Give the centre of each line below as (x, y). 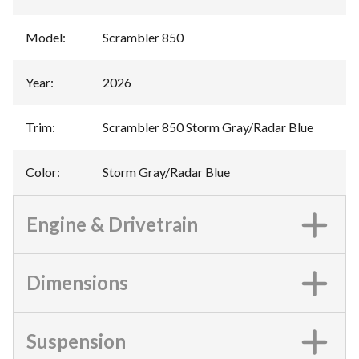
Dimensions (77, 282)
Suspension (76, 341)
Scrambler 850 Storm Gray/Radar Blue (208, 127)
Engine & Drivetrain (112, 224)
